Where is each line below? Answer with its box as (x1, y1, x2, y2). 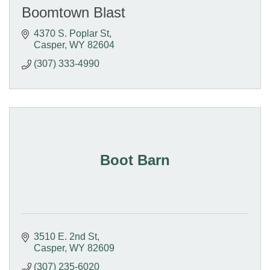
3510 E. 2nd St (34, 231, 97, 242)
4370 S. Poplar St (34, 28, 109, 39)
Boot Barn (100, 152, 170, 169)
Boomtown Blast (22, 4, 125, 21)
